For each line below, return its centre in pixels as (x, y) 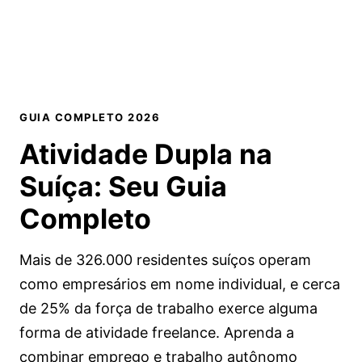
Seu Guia (168, 187)
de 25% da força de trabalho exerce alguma (168, 309)
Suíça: (64, 187)
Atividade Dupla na (146, 154)
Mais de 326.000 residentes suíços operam (165, 260)
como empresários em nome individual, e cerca (180, 284)
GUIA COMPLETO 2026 (90, 118)
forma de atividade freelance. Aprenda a (157, 333)
